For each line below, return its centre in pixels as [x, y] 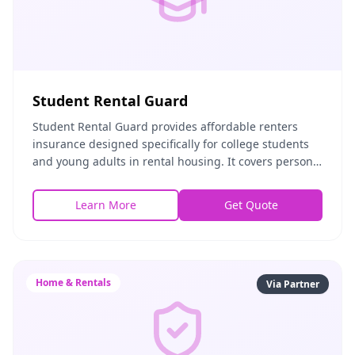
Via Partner [293, 284]
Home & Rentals [73, 282]
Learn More [106, 205]
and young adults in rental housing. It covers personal [177, 161]
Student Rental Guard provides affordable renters [165, 126]
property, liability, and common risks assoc [145, 179]
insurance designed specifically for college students [171, 144]
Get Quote [251, 205]
